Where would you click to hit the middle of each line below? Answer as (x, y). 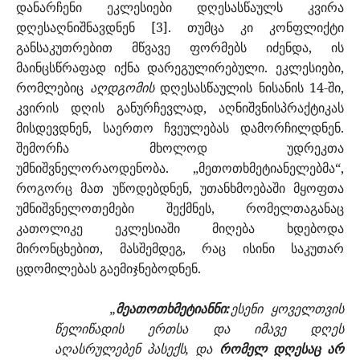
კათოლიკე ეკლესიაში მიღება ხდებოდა (180, 229)
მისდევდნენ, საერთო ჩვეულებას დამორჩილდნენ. (180, 128)
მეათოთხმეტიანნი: (174, 309)
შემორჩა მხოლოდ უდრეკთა (180, 148)
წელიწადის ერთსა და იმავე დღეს (199, 329)
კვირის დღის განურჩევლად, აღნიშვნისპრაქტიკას (180, 108)
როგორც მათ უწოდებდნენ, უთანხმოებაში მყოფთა (180, 188)
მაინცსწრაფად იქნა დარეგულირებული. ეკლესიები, (180, 68)
